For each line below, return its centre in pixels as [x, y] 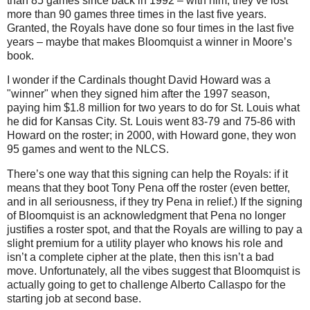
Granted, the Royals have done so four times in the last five [151, 28]
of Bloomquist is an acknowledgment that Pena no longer [146, 216]
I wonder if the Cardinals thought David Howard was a [139, 80]
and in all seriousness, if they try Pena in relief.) [122, 202]
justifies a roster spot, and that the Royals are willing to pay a [155, 230]
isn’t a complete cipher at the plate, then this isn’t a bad [140, 257]
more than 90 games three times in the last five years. [137, 14]
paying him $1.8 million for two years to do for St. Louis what [153, 108]
